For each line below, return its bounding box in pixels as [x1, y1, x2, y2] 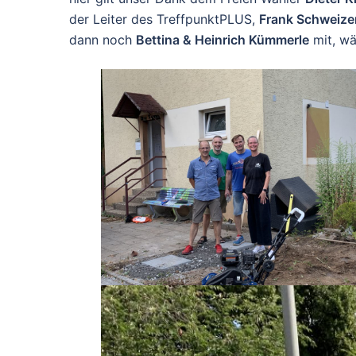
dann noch [69, 31, 136, 48]
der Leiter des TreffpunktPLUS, [69, 10, 259, 27]
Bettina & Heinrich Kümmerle [136, 31, 309, 48]
